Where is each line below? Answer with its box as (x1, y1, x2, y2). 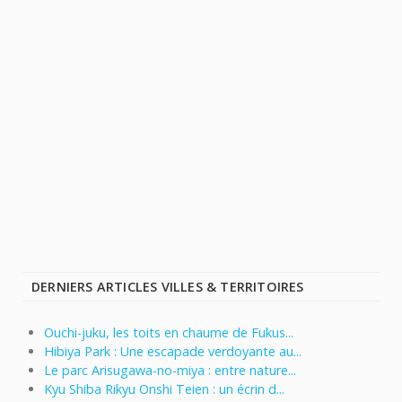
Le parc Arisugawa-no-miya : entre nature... (44, 362, 296, 380)
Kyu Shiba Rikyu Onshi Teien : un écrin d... (44, 380, 284, 398)
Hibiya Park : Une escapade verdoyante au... (44, 343, 301, 361)
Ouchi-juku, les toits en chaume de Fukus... (44, 324, 293, 342)
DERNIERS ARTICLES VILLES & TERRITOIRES (31, 278, 304, 296)
